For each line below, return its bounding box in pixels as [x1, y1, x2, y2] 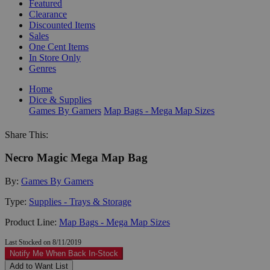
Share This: [5, 129, 48, 140]
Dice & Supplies [29, 94, 92, 105]
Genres [29, 63, 56, 74]
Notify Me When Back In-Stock [10, 248, 118, 258]
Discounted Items [29, 19, 95, 30]
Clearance [29, 8, 67, 19]
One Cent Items [29, 41, 89, 52]
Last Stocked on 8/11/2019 [5, 237, 81, 246]
